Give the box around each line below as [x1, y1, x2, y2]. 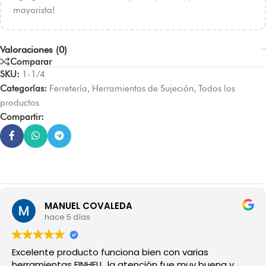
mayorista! [13, 4, 55, 15]
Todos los [198, 83, 235, 94]
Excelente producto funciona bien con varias [12, 246, 208, 258]
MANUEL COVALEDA [45, 199, 132, 212]
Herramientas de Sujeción [92, 83, 194, 94]
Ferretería [49, 83, 87, 94]
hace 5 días [45, 211, 90, 223]
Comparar [10, 56, 52, 67]
